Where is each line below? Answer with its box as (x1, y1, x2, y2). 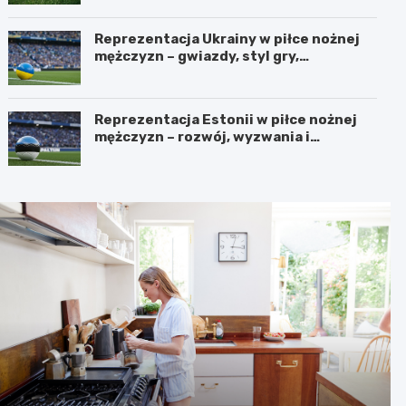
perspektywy (94, 145, 189, 162)
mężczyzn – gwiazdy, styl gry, (94, 47, 300, 64)
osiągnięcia (94, 64, 177, 82)
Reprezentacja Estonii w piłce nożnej (94, 111, 358, 128)
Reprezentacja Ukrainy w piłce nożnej (94, 30, 361, 47)
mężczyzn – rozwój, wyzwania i (94, 128, 311, 145)
